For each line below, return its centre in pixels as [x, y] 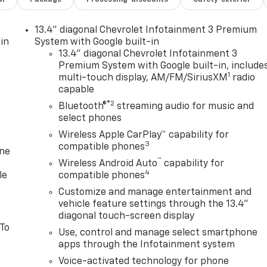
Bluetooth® [83, 107]
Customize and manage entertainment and [155, 193]
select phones [90, 119]
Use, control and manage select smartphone [158, 233]
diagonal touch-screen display [127, 217]
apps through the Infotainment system [147, 245]
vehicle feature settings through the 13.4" [154, 205]
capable [77, 90]
